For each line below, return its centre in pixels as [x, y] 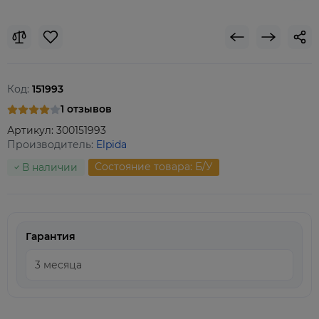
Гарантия [51, 236]
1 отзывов [86, 109]
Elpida [111, 145]
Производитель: [52, 145]
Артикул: [32, 130]
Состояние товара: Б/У [154, 167]
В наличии [50, 167]
